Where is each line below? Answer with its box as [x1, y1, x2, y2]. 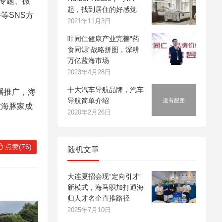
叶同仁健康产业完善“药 [67, 35, 139, 43]
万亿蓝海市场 [67, 56, 109, 64]
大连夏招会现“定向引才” [67, 172, 142, 180]
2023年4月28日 [67, 68, 111, 76]
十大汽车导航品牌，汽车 [67, 86, 144, 94]
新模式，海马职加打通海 [67, 183, 144, 191]
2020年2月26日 [67, 109, 111, 116]
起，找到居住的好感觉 [67, 5, 137, 13]
